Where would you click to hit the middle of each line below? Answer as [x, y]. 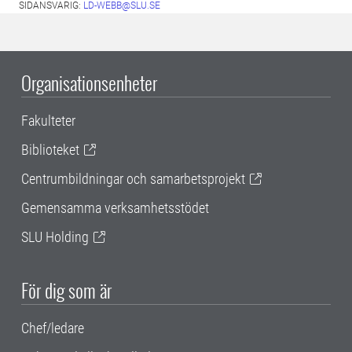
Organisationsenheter [89, 83]
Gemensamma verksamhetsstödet [115, 208]
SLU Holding [55, 237]
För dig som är [66, 290]
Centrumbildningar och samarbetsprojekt [133, 179]
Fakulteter [48, 121]
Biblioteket [50, 150]
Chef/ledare [53, 328]
